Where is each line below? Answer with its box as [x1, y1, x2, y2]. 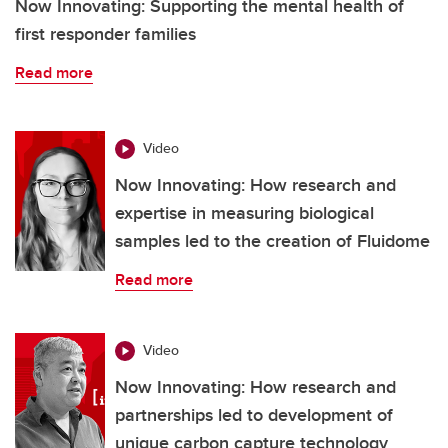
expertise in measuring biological [115, 200, 374, 227]
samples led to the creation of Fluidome [115, 228, 430, 255]
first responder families [15, 21, 196, 48]
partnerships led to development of [115, 402, 393, 429]
